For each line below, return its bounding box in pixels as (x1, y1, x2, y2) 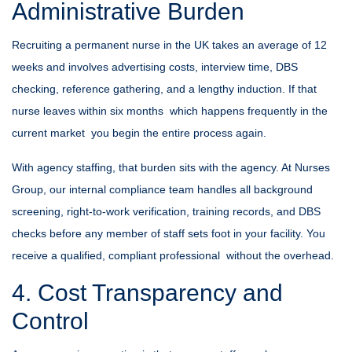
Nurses (295, 161, 330, 174)
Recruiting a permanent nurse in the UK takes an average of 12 (12, 38, 327, 51)
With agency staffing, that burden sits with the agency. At (12, 161, 295, 174)
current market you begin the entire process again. (12, 126, 266, 139)
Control (12, 308, 89, 334)
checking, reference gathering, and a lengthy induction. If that (12, 82, 317, 95)
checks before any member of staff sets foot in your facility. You (12, 227, 325, 240)
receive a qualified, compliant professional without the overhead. (12, 249, 334, 262)
